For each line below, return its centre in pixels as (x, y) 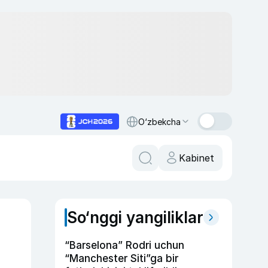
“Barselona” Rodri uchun (124, 245)
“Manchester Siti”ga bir (121, 258)
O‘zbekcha (159, 121)
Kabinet (197, 158)
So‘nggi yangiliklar (135, 217)
